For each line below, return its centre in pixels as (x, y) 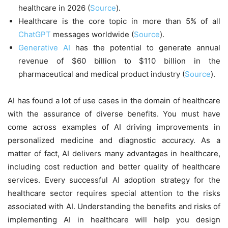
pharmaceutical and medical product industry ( (102, 74)
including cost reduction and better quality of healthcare (114, 166)
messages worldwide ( (92, 34)
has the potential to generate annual (145, 47)
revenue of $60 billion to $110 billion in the (119, 61)
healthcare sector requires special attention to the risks (114, 193)
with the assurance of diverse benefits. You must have (114, 113)
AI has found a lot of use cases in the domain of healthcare (114, 100)
